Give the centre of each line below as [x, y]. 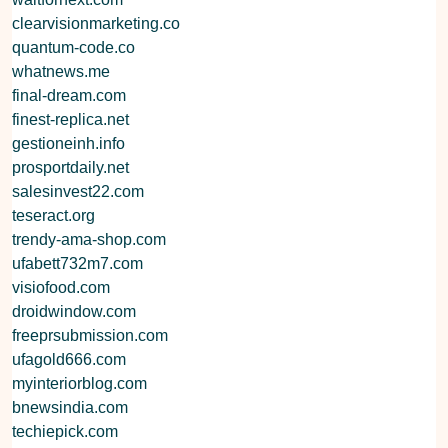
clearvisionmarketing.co [96, 23]
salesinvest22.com [78, 191]
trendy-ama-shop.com [89, 239]
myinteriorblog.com [79, 383]
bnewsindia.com [70, 407]
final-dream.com [69, 95]
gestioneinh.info [68, 143]
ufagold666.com [69, 359]
